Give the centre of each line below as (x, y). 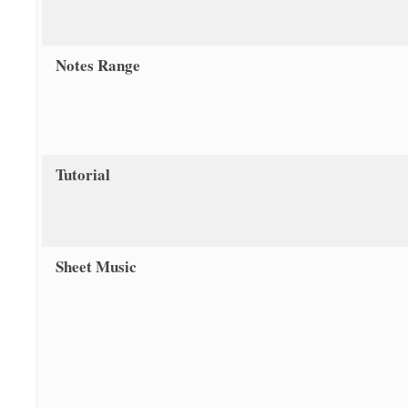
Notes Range (98, 66)
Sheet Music (96, 267)
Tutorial (83, 175)
